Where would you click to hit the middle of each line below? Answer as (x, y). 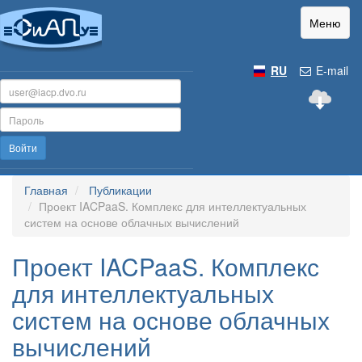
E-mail (330, 70)
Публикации (120, 190)
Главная (46, 190)
